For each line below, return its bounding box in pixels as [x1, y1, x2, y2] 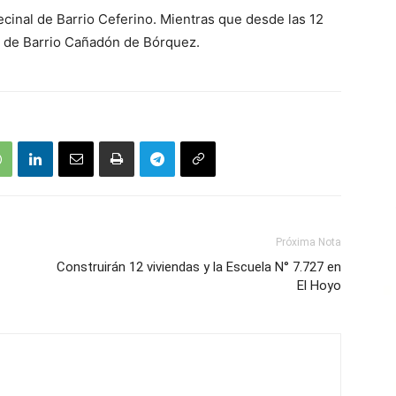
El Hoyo [297, 278, 341, 293]
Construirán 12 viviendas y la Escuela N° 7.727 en [57, 259, 341, 275]
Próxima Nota [276, 236, 341, 248]
